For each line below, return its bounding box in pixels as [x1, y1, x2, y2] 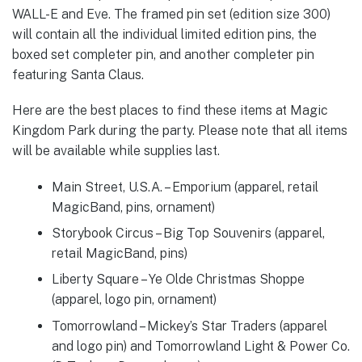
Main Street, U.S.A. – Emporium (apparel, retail [51, 179, 318, 195]
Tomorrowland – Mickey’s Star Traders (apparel [51, 318, 327, 334]
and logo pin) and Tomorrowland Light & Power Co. [51, 338, 350, 354]
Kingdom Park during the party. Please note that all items [12, 123, 347, 139]
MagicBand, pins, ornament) [51, 199, 215, 215]
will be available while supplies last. [12, 143, 220, 159]
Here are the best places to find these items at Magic [12, 103, 328, 119]
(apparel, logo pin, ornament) [51, 292, 217, 308]
